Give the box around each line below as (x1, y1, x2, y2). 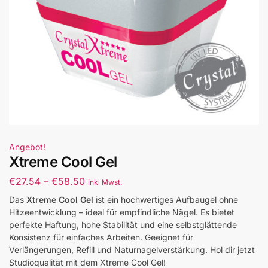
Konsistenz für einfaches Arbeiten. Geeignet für (9, 232, 193, 242)
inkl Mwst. (88, 177, 122, 187)
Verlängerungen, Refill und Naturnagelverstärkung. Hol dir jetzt (9, 244, 255, 255)
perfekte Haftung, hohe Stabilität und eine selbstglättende (9, 219, 237, 230)
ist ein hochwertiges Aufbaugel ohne (93, 194, 238, 205)
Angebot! (9, 142, 45, 153)
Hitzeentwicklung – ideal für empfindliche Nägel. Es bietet (9, 206, 234, 217)
